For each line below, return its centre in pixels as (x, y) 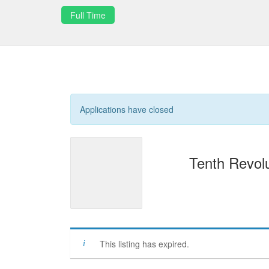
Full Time (88, 15)
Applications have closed (127, 109)
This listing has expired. (144, 244)
